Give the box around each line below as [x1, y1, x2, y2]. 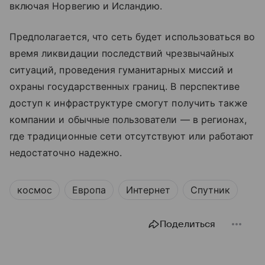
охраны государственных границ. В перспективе [9, 80, 240, 93]
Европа [72, 184, 106, 196]
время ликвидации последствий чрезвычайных [9, 47, 234, 60]
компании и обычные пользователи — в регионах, [9, 114, 247, 126]
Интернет [126, 184, 170, 196]
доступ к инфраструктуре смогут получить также [9, 97, 248, 109]
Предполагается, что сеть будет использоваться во [9, 31, 256, 43]
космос [17, 184, 52, 196]
